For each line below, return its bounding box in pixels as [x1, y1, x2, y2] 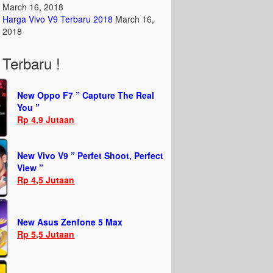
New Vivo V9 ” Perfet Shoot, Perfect [17, 149, 164, 161]
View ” [17, 161, 44, 174]
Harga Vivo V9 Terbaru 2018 [2, 13, 113, 25]
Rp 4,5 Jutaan [17, 174, 75, 186]
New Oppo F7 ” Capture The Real [17, 89, 155, 101]
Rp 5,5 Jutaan [17, 228, 75, 240]
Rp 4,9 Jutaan [17, 113, 75, 126]
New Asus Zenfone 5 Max [17, 216, 123, 228]
